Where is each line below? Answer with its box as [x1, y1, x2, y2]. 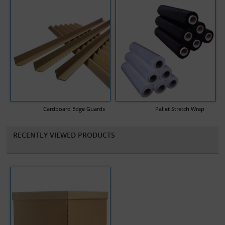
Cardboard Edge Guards [43, 104, 105, 113]
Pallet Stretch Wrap [155, 104, 205, 113]
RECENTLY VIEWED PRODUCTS [13, 130, 116, 140]
